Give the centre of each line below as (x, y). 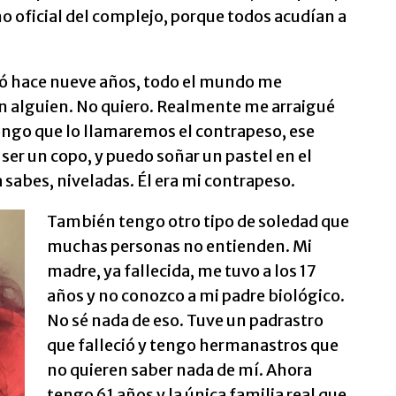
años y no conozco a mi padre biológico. (195, 296)
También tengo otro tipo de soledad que (198, 221)
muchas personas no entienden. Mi (179, 246)
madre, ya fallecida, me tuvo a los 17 (181, 271)
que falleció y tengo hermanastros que (192, 345)
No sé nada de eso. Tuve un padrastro (185, 320)
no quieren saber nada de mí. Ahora (179, 370)
